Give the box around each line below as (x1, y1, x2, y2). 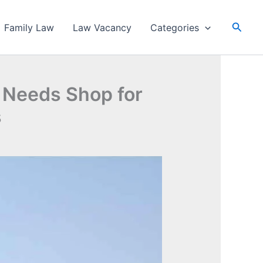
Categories (150, 21, 200, 33)
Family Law (4, 21, 55, 33)
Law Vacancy (73, 21, 132, 33)
